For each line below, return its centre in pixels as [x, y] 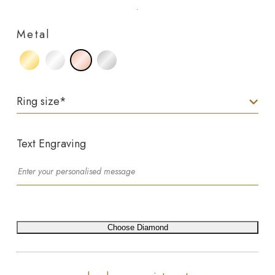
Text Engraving [51, 144]
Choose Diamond [137, 228]
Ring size [38, 101]
